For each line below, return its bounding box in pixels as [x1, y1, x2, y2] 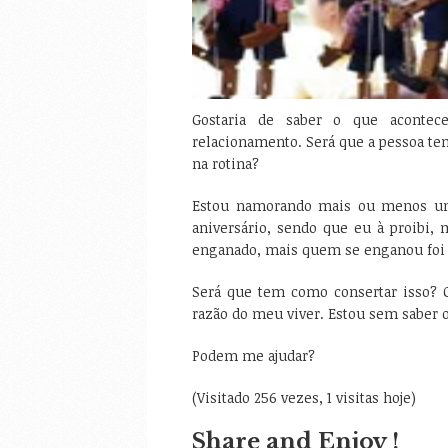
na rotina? [192, 154, 259, 173]
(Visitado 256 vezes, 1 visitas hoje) [192, 388, 416, 407]
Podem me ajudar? [192, 346, 315, 365]
